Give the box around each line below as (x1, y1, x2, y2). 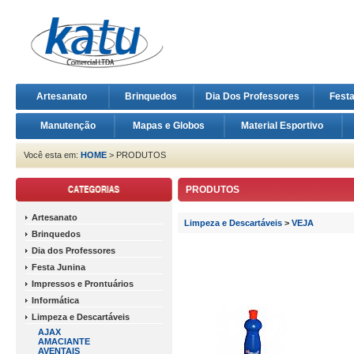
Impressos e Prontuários (32, 279, 134, 288)
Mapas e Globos (132, 120, 207, 131)
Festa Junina (32, 262, 85, 272)
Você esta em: (24, 150, 81, 160)
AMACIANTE (38, 337, 90, 346)
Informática (32, 296, 79, 305)
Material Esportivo (241, 120, 326, 131)
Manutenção (40, 120, 96, 131)
